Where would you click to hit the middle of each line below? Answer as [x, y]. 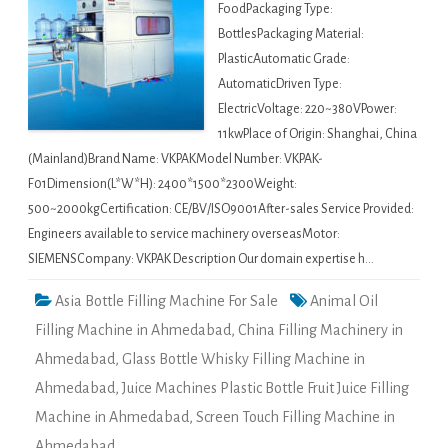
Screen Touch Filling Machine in [295, 417]
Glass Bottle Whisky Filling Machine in [243, 359]
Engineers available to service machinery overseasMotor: [184, 234]
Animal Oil [344, 301]
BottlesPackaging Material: [291, 34]
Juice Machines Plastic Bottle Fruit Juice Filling [265, 388]
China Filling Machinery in [320, 330]
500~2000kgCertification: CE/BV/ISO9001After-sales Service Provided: [221, 209]
